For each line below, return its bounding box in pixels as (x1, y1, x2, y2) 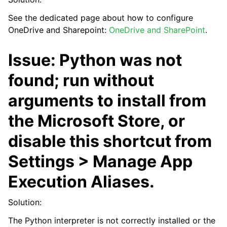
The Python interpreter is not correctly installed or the (8, 215, 215, 225)
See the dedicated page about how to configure (8, 13, 193, 23)
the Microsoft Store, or (8, 111, 185, 131)
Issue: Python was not (8, 50, 182, 70)
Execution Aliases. (8, 172, 155, 192)
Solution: (8, 197, 42, 207)
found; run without (8, 70, 154, 90)
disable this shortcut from (8, 131, 212, 151)
